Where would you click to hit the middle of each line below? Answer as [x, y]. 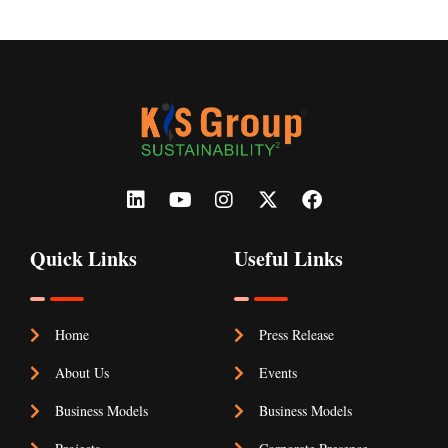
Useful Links [288, 259]
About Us [82, 373]
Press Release [296, 335]
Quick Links [83, 259]
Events [278, 373]
